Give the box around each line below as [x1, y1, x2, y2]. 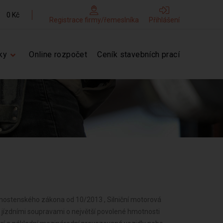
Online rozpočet [29, 50, 88, 59]
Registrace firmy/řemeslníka [49, 16, 139, 24]
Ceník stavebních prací [97, 50, 180, 59]
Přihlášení [149, 16, 180, 24]
